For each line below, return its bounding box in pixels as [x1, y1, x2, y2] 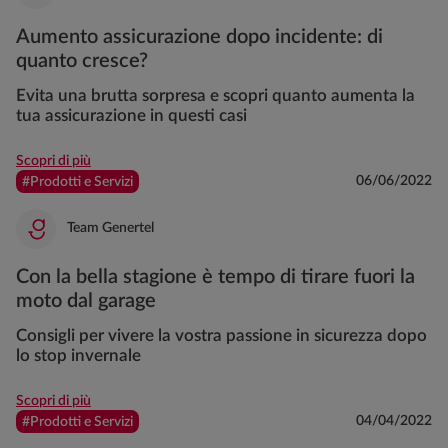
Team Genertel [67, 221, 154, 236]
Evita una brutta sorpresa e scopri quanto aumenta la [16, 86, 415, 104]
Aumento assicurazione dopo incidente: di [16, 26, 383, 47]
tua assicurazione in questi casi [16, 106, 247, 124]
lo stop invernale [16, 346, 141, 364]
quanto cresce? [16, 50, 148, 71]
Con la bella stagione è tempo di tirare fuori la [16, 266, 415, 287]
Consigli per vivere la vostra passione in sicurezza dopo [16, 326, 427, 344]
